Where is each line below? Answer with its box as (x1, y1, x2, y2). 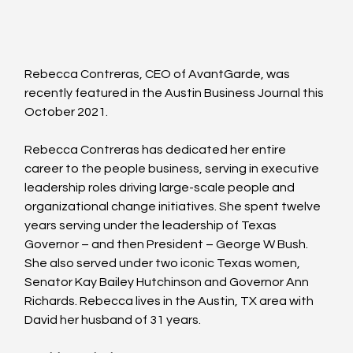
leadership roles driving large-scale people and (24, 180, 298, 194)
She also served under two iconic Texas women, (24, 256, 303, 269)
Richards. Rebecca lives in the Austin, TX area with (24, 294, 317, 307)
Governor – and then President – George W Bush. (24, 237, 311, 251)
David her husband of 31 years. (24, 313, 202, 326)
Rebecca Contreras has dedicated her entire (24, 143, 289, 156)
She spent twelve (219, 199, 324, 213)
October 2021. (24, 105, 109, 118)
